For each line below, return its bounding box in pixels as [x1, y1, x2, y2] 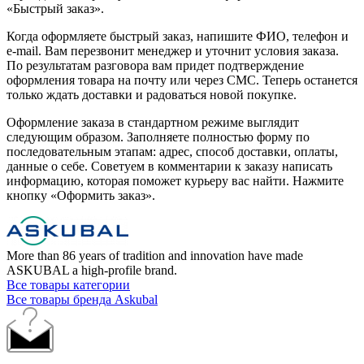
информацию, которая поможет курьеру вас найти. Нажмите [6, 173, 344, 188]
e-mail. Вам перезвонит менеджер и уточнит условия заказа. [6, 43, 339, 58]
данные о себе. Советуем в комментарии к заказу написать [6, 158, 332, 173]
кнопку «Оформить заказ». [6, 188, 155, 202]
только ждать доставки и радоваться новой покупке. [6, 87, 297, 102]
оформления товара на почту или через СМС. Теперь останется [6, 72, 357, 87]
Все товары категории [6, 277, 130, 292]
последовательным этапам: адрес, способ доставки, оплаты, [6, 144, 338, 158]
